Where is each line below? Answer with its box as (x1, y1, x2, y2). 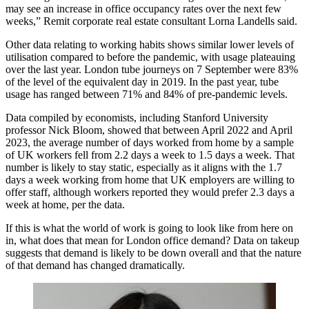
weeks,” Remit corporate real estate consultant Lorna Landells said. (6, 14, 300, 27)
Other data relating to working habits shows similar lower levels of (6, 38, 294, 50)
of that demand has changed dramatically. (6, 259, 188, 271)
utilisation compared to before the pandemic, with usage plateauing (6, 50, 295, 63)
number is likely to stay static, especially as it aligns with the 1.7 (6, 161, 282, 173)
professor (6, 123, 48, 136)
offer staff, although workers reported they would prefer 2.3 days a (6, 186, 295, 198)
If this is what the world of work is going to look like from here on (6, 221, 293, 234)
